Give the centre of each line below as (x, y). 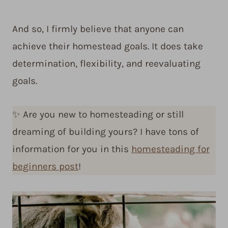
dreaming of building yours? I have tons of (106, 132)
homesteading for (170, 149)
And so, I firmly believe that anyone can (98, 29)
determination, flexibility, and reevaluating (106, 64)
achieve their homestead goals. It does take (108, 47)
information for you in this (72, 149)
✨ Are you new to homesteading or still (98, 115)
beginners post (45, 167)
